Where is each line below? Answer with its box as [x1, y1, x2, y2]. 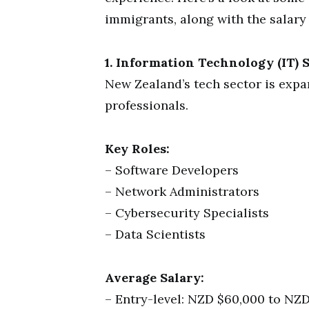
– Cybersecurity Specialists [105, 205, 269, 221]
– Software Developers [105, 162, 239, 178]
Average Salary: [105, 270, 204, 286]
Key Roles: [105, 141, 170, 157]
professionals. [105, 97, 188, 113]
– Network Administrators [105, 183, 259, 199]
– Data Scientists [105, 226, 206, 242]
